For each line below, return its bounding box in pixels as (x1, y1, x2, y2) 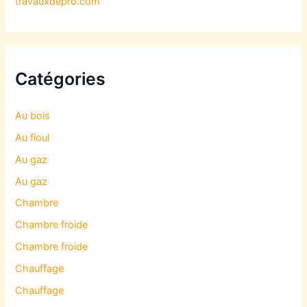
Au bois (15, 109, 51, 122)
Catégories (15, 68, 106, 89)
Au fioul (15, 131, 50, 144)
